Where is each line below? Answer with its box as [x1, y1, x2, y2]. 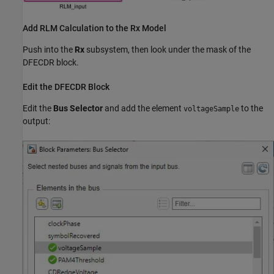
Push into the [23, 45, 75, 55]
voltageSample [183, 104, 239, 113]
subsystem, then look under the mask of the [84, 45, 251, 55]
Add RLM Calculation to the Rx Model [23, 23, 166, 34]
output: [23, 116, 50, 126]
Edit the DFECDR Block [23, 82, 109, 92]
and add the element [103, 103, 183, 113]
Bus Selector [53, 103, 103, 113]
